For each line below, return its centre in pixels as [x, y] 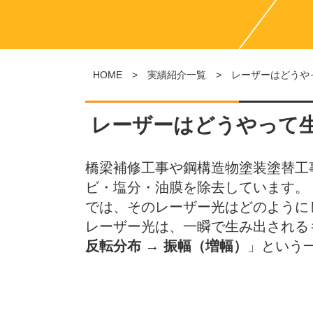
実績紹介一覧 [177, 75]
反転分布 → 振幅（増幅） [166, 246]
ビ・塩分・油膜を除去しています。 [197, 187]
